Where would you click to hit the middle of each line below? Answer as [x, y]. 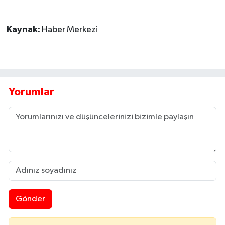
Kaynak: [24, 30]
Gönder [30, 199]
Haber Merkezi [70, 30]
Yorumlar [31, 92]
